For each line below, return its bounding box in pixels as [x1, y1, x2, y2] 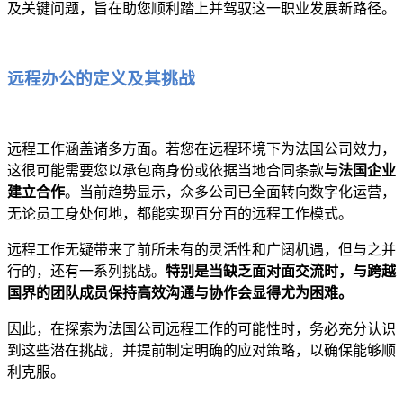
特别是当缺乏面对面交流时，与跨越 [166, 264, 396, 280]
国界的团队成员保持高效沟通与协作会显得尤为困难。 [7, 285, 353, 301]
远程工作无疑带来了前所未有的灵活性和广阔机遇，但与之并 [7, 242, 396, 258]
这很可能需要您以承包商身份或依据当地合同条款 [7, 163, 324, 179]
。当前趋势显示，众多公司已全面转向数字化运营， [65, 184, 396, 201]
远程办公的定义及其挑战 [7, 69, 200, 89]
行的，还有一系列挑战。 [7, 264, 166, 280]
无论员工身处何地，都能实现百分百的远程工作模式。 [7, 206, 353, 222]
